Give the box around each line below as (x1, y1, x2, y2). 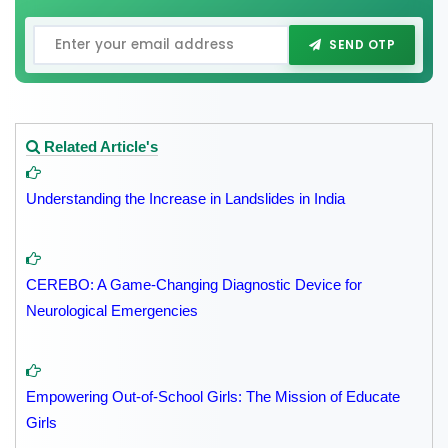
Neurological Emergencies (26, 302, 198, 320)
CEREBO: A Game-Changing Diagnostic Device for (26, 276, 362, 294)
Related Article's (40, 138, 158, 156)
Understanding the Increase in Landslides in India (26, 190, 345, 208)
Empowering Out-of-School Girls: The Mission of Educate (26, 388, 400, 406)
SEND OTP (329, 36, 395, 54)
